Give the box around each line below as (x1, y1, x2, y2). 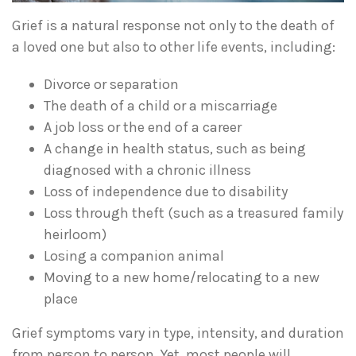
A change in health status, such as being (44, 139, 306, 157)
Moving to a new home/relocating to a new (44, 268, 319, 286)
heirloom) (44, 225, 106, 243)
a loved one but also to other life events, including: (12, 37, 335, 56)
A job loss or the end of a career (44, 118, 242, 136)
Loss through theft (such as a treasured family (44, 203, 343, 222)
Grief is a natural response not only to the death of (12, 16, 335, 34)
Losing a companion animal (44, 246, 224, 265)
